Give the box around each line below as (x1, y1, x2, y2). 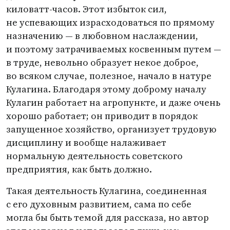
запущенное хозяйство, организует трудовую (6, 123, 217, 136)
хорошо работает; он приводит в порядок (6, 109, 198, 122)
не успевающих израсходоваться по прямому (6, 16, 215, 29)
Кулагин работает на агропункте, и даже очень (6, 96, 220, 109)
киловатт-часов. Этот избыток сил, (6, 3, 167, 15)
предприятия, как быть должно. (6, 163, 152, 176)
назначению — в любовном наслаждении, (6, 29, 198, 42)
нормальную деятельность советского (6, 149, 183, 162)
